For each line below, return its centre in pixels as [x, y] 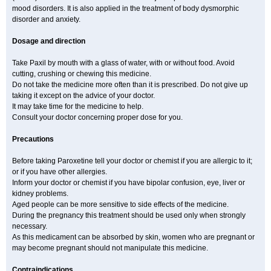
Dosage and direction [49, 41]
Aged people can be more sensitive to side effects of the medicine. [120, 204]
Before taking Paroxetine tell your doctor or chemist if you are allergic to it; [132, 161]
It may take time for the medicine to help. [78, 106]
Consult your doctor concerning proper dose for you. [97, 117]
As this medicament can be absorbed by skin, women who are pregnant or [133, 237]
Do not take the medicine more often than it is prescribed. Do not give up [130, 85]
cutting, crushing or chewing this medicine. [82, 74]
